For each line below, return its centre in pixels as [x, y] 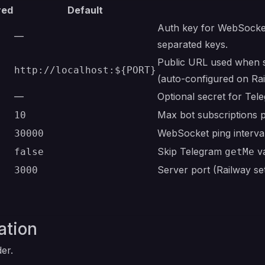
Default [85, 10]
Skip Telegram [191, 151]
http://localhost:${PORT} [85, 70]
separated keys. [193, 44]
